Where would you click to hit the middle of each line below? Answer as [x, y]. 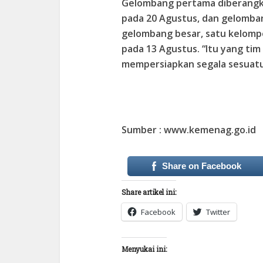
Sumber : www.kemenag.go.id [189, 129]
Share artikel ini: [149, 192]
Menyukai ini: [144, 249]
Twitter [218, 212]
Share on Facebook [201, 166]
